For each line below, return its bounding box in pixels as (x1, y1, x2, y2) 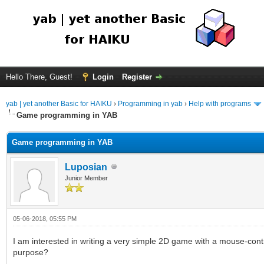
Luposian (65, 161, 107, 172)
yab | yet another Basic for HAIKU (6, 100, 112, 108)
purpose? (13, 247, 48, 257)
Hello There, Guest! (6, 72, 75, 81)
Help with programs (189, 100, 251, 108)
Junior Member (65, 174, 108, 181)
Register (122, 72, 152, 81)
